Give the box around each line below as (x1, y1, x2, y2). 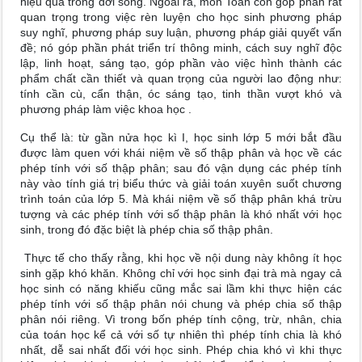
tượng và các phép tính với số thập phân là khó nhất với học (20, 208, 342, 221)
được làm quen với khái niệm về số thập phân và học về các (20, 146, 342, 159)
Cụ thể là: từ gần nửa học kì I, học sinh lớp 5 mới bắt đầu (20, 131, 342, 144)
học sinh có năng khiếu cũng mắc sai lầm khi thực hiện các (20, 282, 342, 295)
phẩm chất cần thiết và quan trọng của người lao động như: (20, 72, 342, 85)
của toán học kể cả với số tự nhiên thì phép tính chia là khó (20, 328, 342, 341)
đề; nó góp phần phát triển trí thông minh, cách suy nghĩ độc (20, 41, 342, 54)
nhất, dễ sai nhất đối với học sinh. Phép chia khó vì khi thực (20, 343, 342, 356)
